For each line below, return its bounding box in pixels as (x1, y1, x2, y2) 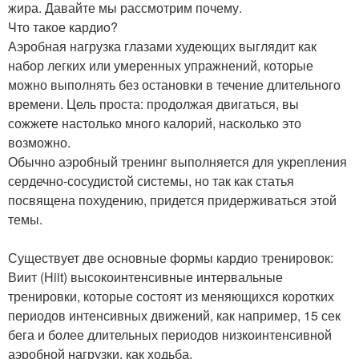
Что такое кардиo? (8, 17, 118, 36)
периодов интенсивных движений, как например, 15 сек (8, 305, 341, 325)
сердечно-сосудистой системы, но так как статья (8, 171, 294, 190)
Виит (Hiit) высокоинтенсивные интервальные (8, 267, 283, 286)
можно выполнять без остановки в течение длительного (8, 75, 341, 94)
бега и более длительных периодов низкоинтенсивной (8, 325, 332, 344)
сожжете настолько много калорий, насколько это (8, 113, 301, 132)
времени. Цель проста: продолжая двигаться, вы (8, 94, 299, 113)
